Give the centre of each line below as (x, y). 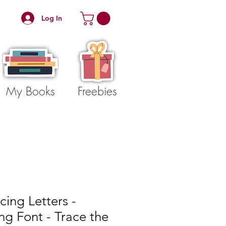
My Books (30, 91)
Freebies (97, 91)
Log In (52, 18)
